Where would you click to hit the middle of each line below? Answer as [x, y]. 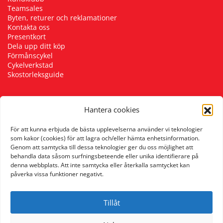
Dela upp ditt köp [36, 46]
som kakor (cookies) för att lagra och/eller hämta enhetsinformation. [105, 138]
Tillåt [111, 202]
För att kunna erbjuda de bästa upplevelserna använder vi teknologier [107, 129]
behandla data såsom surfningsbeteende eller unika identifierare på [105, 156]
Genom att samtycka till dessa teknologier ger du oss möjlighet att [102, 147]
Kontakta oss [29, 27]
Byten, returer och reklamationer [62, 17]
